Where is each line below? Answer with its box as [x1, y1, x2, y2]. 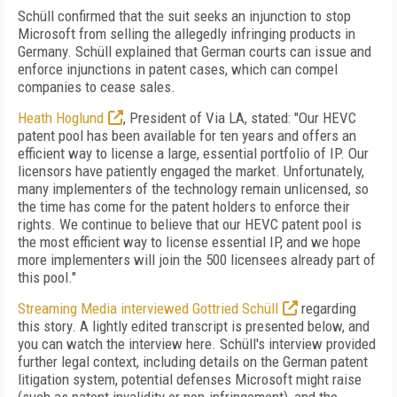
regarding [298, 300, 356, 317]
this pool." [18, 269, 76, 286]
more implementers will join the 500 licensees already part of [18, 251, 376, 269]
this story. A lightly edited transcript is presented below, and [18, 317, 370, 335]
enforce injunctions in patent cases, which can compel [18, 60, 338, 78]
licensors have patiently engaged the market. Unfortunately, [18, 162, 364, 180]
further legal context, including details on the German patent [18, 353, 368, 370]
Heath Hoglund [18, 109, 104, 127]
